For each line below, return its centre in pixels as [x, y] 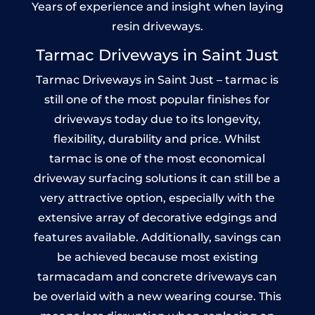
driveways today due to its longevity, [157, 119]
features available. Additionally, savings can [157, 237]
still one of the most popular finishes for [157, 99]
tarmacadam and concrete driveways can [157, 276]
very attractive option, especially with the [157, 198]
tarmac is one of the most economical [157, 158]
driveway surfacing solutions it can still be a [157, 178]
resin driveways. [157, 26]
